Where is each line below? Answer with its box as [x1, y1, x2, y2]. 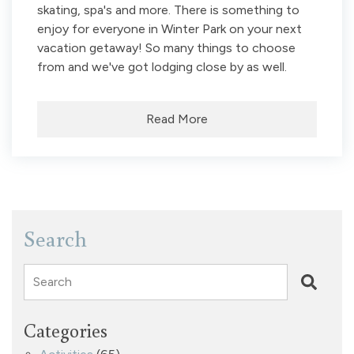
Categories [24, 317, 107, 342]
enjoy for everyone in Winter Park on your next [37, 21, 302, 36]
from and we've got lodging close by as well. [37, 58, 287, 74]
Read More [146, 111, 208, 126]
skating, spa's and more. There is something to [37, 2, 299, 17]
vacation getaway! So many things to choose [37, 40, 296, 55]
